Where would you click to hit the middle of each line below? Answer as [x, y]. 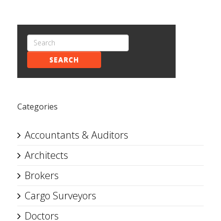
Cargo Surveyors [60, 195]
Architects [46, 155]
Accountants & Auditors [76, 135]
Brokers [42, 175]
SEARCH [64, 59]
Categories [37, 106]
